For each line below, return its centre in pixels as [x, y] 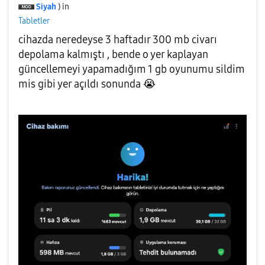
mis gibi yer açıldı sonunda [81, 84]
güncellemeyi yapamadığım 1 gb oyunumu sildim [132, 69]
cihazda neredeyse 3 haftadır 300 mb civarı [118, 40]
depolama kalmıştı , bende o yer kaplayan [113, 54]
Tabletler [34, 21]
